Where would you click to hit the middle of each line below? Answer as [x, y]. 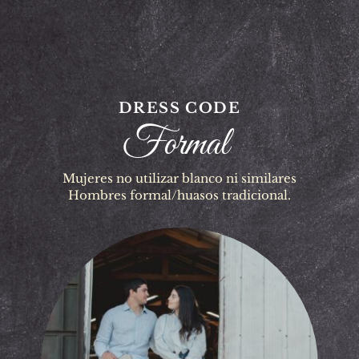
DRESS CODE [179, 108]
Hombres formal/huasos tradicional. [179, 195]
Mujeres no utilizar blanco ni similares [179, 178]
